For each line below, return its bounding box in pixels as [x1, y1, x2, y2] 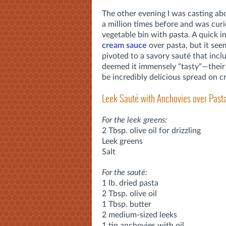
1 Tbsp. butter [102, 200, 151, 208]
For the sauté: [102, 168, 147, 177]
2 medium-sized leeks [102, 210, 177, 219]
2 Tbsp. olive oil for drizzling [102, 126, 201, 135]
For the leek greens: [102, 116, 167, 124]
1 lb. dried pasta [102, 179, 158, 187]
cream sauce [102, 41, 147, 49]
